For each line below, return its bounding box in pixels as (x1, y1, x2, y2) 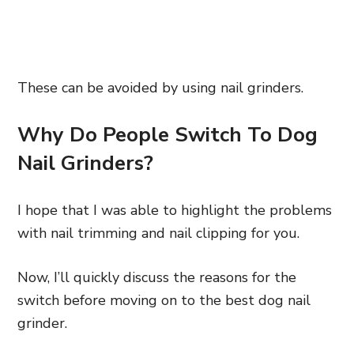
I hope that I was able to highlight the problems (17, 201, 332, 220)
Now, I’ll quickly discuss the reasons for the (17, 268, 296, 287)
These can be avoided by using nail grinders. (17, 78, 303, 97)
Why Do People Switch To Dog (17, 121, 318, 149)
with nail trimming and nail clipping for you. (17, 224, 299, 243)
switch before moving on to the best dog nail (17, 291, 311, 310)
